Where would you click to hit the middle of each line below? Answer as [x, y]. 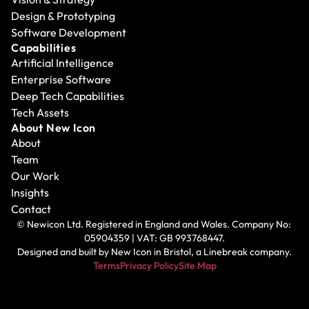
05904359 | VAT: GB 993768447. [154, 238]
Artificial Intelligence [62, 62]
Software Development [69, 32]
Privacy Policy [149, 265]
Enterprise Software [61, 79]
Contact [31, 209]
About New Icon [54, 127]
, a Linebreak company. [241, 251]
